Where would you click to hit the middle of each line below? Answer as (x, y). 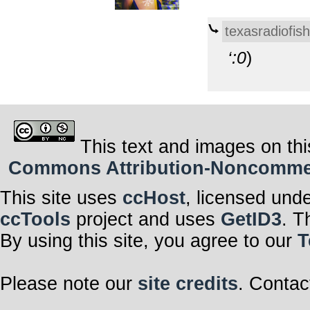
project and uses (146, 219)
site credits (188, 283)
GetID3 (251, 219)
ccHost (154, 198)
